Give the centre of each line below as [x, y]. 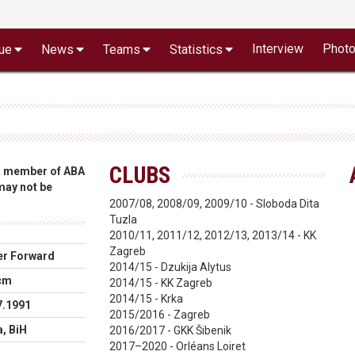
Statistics [196, 50]
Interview [277, 49]
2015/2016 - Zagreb [160, 315]
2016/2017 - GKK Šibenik [171, 330]
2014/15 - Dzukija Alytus [171, 267]
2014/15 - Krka [147, 299]
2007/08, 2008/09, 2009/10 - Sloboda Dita [215, 204]
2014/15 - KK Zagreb [161, 283]
